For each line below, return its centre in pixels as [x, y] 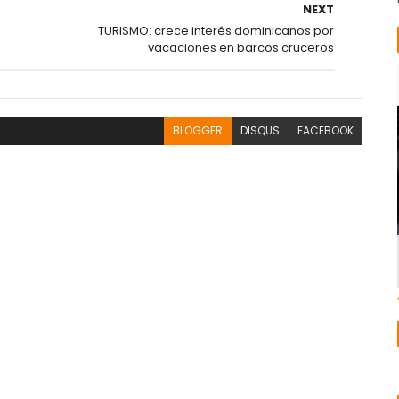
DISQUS [261, 130]
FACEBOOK [326, 130]
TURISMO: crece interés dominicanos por [216, 31]
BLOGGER [198, 130]
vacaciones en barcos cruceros [241, 48]
